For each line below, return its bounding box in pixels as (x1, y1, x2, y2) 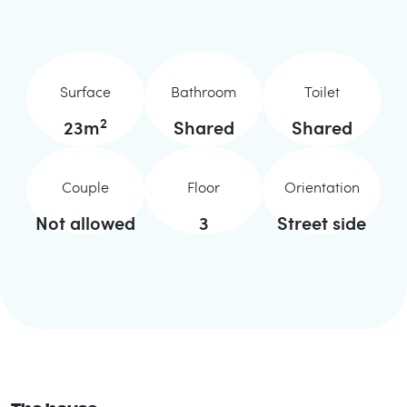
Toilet (303, 82, 340, 101)
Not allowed (35, 210, 135, 235)
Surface (60, 82, 111, 101)
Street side (277, 210, 366, 235)
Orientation (283, 177, 360, 196)
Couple (62, 177, 109, 196)
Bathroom (171, 82, 236, 101)
